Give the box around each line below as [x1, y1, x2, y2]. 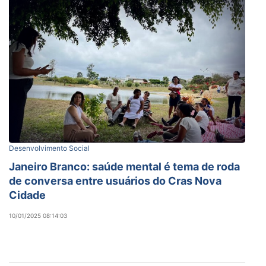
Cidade [9, 188, 46, 201]
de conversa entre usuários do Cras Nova [9, 174, 221, 187]
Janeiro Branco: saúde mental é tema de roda [9, 160, 240, 173]
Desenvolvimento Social [9, 143, 90, 153]
